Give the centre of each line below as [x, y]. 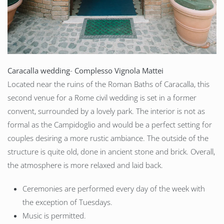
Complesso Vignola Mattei [119, 71]
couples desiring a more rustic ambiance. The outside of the [108, 138]
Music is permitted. [54, 216]
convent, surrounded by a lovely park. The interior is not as [106, 111]
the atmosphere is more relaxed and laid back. [85, 165]
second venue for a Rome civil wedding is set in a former [102, 98]
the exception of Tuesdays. [67, 202]
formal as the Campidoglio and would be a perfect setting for [110, 125]
